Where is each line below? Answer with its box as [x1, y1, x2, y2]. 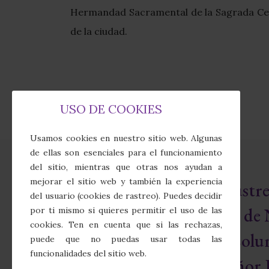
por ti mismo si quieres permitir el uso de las [30, 205, 222, 216]
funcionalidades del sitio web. [30, 248, 147, 259]
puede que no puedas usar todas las [30, 234, 222, 244]
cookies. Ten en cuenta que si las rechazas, [30, 219, 222, 230]
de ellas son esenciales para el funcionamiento [30, 147, 222, 158]
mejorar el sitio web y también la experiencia [30, 176, 222, 187]
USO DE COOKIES [60, 101, 162, 116]
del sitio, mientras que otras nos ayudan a [30, 162, 222, 172]
